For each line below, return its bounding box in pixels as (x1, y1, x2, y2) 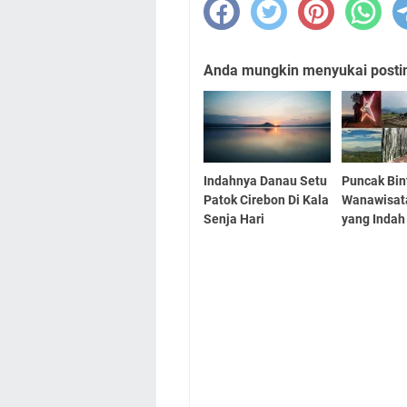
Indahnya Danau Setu (203, 173, 327, 188)
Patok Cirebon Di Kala (203, 192, 329, 207)
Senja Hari (203, 211, 264, 226)
